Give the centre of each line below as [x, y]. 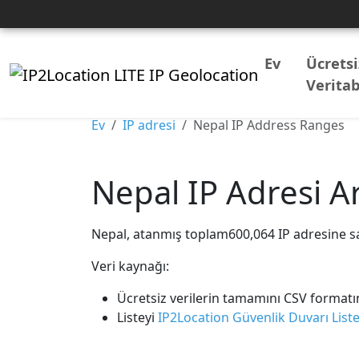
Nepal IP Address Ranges [269, 125]
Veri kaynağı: [130, 266]
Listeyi [136, 317]
